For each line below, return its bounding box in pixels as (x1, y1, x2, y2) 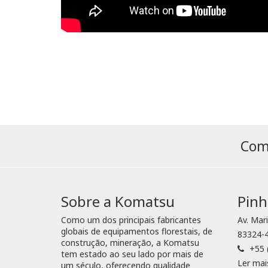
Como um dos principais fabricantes (61, 214, 201, 226)
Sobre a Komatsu (61, 191, 175, 212)
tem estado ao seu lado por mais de (61, 248, 203, 260)
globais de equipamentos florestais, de (61, 226, 212, 237)
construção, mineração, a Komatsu (61, 237, 199, 249)
